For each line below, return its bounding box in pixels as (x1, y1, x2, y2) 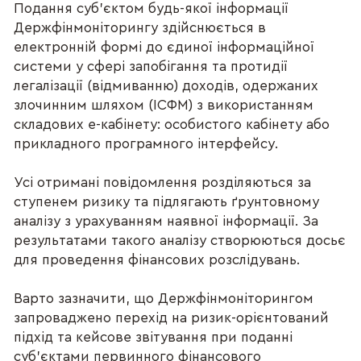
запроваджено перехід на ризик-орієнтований (14, 310, 330, 325)
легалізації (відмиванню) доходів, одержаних (14, 78, 319, 93)
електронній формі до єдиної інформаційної (14, 39, 315, 54)
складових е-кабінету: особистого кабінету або (14, 117, 330, 131)
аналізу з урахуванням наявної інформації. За (14, 214, 319, 228)
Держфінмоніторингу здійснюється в (14, 20, 267, 35)
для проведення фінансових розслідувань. (14, 252, 301, 267)
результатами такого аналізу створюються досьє (14, 233, 346, 247)
